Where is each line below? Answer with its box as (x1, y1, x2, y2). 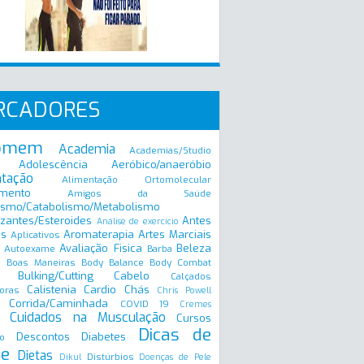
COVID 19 (119, 297, 169, 310)
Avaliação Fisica (59, 241, 142, 255)
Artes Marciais (138, 227, 211, 241)
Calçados (171, 270, 212, 283)
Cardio (84, 283, 117, 297)
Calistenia (26, 283, 76, 297)
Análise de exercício (96, 216, 179, 227)
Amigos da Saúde (67, 187, 211, 200)
